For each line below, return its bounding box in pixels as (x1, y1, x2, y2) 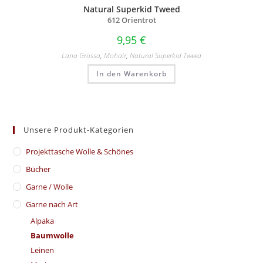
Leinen (31, 245, 55, 255)
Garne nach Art (26, 199, 79, 210)
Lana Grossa (62, 50, 100, 60)
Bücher (26, 164, 51, 174)
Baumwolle (31, 230, 75, 241)
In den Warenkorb (96, 68, 167, 79)
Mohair (104, 50, 126, 60)
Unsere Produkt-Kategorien (23, 124, 134, 135)
